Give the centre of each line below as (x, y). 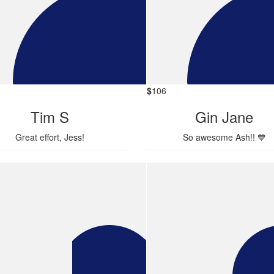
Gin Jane (224, 117)
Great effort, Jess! (50, 137)
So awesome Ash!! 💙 (224, 137)
